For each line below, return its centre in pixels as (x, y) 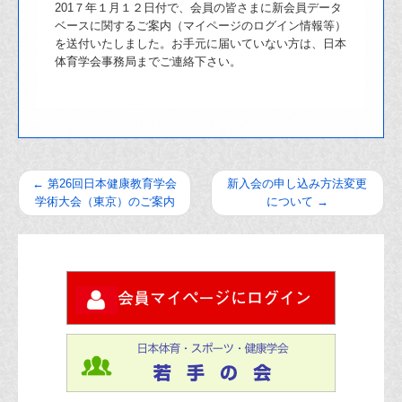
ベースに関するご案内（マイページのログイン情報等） (201, 26)
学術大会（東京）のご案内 (105, 202)
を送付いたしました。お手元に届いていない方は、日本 (201, 44)
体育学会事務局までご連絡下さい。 (148, 62)
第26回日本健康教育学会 (111, 184)
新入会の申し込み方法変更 (297, 184)
